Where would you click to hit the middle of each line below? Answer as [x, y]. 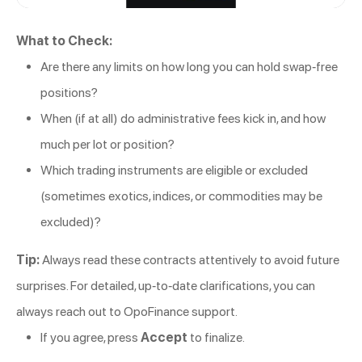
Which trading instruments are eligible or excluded [174, 170]
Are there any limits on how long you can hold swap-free [189, 67]
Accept [164, 338]
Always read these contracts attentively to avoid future [189, 260]
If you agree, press [90, 338]
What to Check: [64, 41]
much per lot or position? [107, 145]
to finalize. [216, 338]
